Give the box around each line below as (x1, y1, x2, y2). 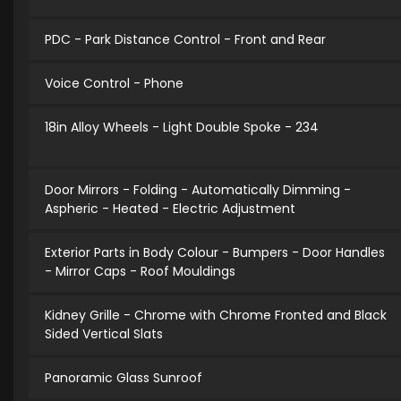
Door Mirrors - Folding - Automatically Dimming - (45, 181, 351, 200)
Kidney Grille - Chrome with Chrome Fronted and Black (45, 306, 387, 325)
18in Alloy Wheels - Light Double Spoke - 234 (45, 118, 319, 137)
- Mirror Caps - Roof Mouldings (45, 262, 235, 281)
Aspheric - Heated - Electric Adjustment (45, 200, 295, 218)
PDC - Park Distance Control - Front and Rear (45, 30, 326, 49)
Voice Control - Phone (45, 74, 183, 93)
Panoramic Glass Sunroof (45, 369, 202, 388)
